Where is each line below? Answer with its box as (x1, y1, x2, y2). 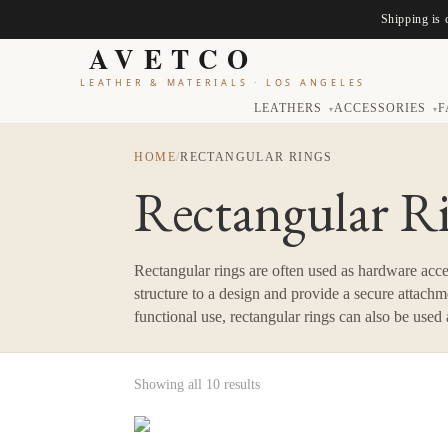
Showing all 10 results (134, 376, 261, 392)
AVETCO (89, 38, 258, 78)
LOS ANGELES (265, 76, 367, 90)
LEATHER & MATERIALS (80, 76, 249, 90)
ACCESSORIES (333, 102, 431, 115)
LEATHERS (254, 102, 327, 115)
